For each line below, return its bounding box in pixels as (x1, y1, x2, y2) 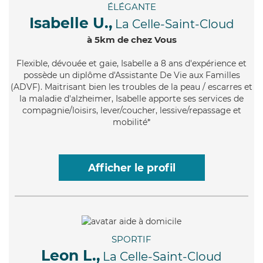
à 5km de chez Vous (86, 34, 177, 46)
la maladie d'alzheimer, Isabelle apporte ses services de (19, 93, 244, 104)
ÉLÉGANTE (107, 1, 156, 13)
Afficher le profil (87, 161, 176, 174)
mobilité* (113, 117, 150, 128)
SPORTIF (112, 233, 151, 245)
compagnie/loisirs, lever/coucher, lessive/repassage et (22, 105, 241, 116)
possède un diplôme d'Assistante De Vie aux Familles (23, 70, 240, 81)
